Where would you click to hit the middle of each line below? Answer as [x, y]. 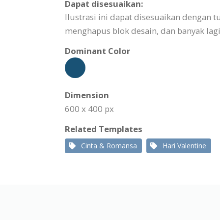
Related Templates [104, 129]
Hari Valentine [184, 146]
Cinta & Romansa [109, 146]
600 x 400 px [89, 109]
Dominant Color [97, 51]
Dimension [87, 95]
